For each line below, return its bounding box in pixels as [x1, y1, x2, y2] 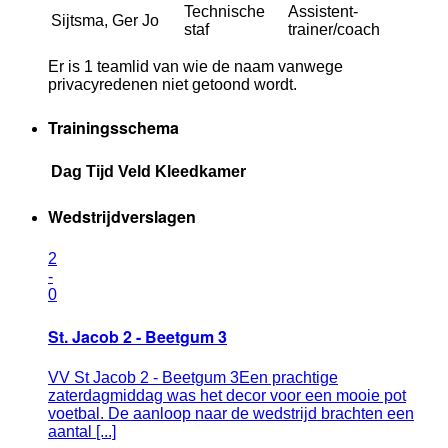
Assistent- [288, 3, 358, 21]
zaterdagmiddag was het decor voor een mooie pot [48, 387, 406, 405]
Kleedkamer [155, 162, 246, 180]
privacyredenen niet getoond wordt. [48, 76, 297, 94]
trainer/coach [288, 21, 380, 39]
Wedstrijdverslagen [48, 205, 196, 229]
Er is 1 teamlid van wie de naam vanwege [48, 58, 343, 76]
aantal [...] [48, 423, 116, 441]
